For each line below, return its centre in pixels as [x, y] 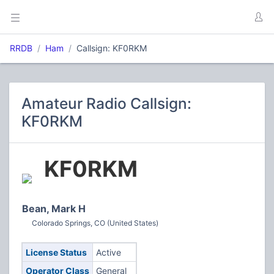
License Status [56, 252]
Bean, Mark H [54, 209]
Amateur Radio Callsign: [106, 103]
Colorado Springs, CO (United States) [95, 223]
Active [108, 252]
